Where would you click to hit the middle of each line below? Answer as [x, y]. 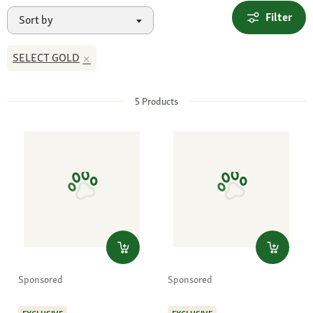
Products [159, 101]
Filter [279, 17]
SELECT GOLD [46, 58]
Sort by [36, 20]
